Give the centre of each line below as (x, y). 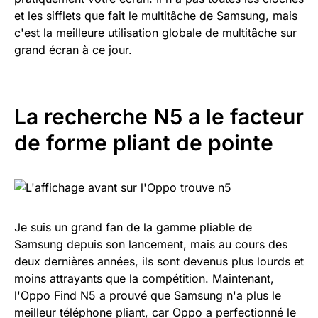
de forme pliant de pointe (144, 142)
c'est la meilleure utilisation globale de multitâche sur (155, 32)
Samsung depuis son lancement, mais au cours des (151, 244)
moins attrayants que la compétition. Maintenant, (144, 278)
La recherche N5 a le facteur (159, 116)
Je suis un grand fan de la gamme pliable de (133, 227)
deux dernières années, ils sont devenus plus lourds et (159, 261)
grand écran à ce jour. (73, 49)
